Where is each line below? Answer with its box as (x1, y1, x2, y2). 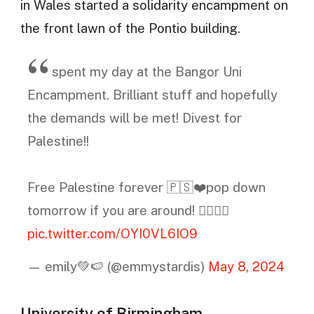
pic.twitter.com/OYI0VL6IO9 (27, 225, 198, 241)
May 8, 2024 (207, 259, 285, 275)
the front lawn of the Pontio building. (20, 20, 240, 36)
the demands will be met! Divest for (27, 109, 242, 125)
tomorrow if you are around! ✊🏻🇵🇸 (27, 202, 229, 218)
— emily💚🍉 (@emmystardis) (27, 259, 208, 275)
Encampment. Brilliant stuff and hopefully (27, 86, 278, 102)
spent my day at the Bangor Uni (51, 63, 242, 79)
